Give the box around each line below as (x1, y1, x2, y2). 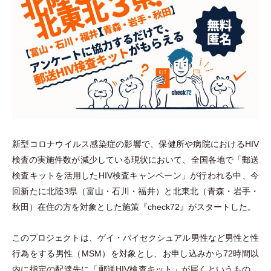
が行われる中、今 (190, 170, 260, 180)
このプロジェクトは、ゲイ (12, 233, 114, 243)
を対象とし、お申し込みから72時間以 (110, 249, 260, 259)
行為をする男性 (12, 249, 73, 259)
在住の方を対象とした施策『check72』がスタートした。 (38, 201, 256, 212)
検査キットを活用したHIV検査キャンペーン (12, 170, 181, 180)
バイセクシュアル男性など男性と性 (122, 233, 260, 243)
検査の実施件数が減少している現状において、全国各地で (12, 154, 233, 165)
